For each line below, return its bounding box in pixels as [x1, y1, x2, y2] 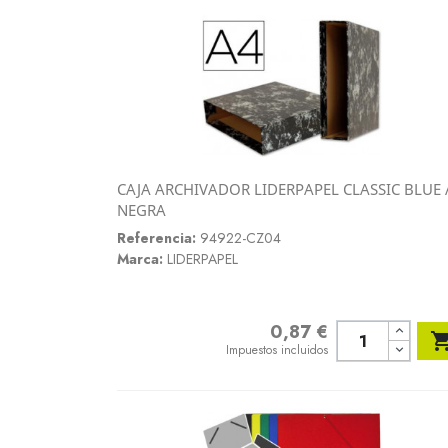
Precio [225, 322, 264, 343]
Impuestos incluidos [226, 341, 329, 360]
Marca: [117, 249, 163, 269]
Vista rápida [263, 199, 335, 219]
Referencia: [117, 228, 196, 248]
